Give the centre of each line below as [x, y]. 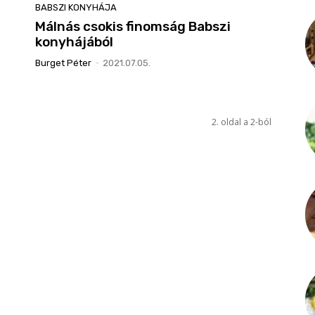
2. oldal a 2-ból [242, 122]
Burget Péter [63, 63]
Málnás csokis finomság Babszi [133, 27]
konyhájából [74, 42]
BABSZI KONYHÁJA [76, 8]
